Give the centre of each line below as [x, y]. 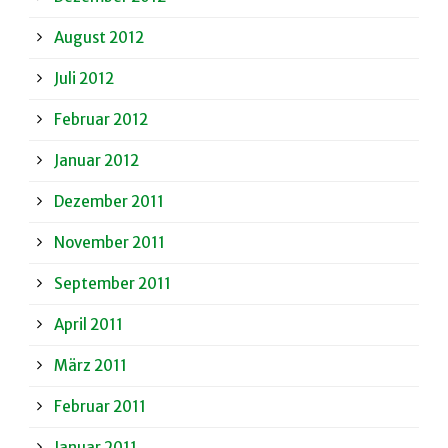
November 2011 [109, 243]
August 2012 [99, 38]
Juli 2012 [84, 79]
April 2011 [88, 325]
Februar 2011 [100, 407]
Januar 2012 [96, 161]
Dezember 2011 [109, 202]
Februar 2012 [101, 120]
